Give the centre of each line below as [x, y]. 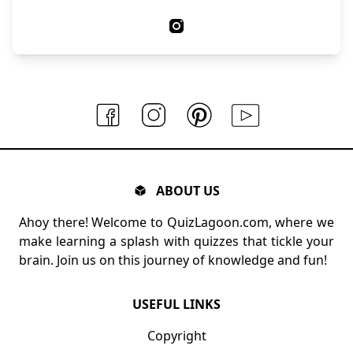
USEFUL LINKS [176, 304]
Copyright [176, 335]
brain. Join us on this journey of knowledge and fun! [173, 260]
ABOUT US [188, 190]
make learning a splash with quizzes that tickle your [176, 241]
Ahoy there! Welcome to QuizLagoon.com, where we [176, 222]
